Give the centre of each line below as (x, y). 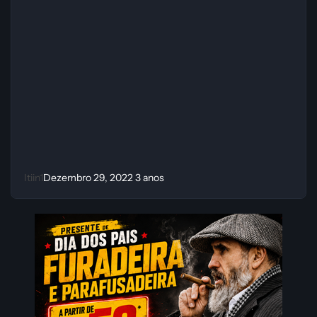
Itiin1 (34, 178)
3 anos (150, 178)
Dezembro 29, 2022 (90, 178)
